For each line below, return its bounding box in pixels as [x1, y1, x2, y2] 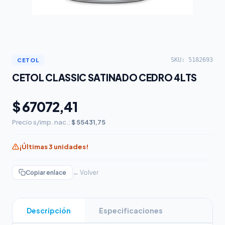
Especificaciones [99, 205, 163, 215]
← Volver [73, 168, 98, 176]
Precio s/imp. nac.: [12, 118, 71, 126]
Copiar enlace [26, 168, 66, 176]
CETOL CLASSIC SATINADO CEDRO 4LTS [12, 71, 197, 83]
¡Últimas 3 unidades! [19, 142, 88, 151]
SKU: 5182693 [171, 56, 213, 64]
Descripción [27, 205, 71, 215]
